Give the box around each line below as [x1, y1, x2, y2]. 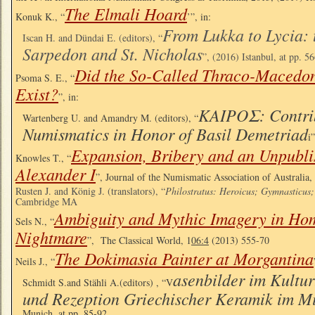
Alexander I [15, 162, 96, 185]
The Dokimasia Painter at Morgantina [55, 246, 314, 269]
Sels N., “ [15, 214, 54, 228]
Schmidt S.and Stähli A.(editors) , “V [22, 275, 173, 289]
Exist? [15, 82, 58, 105]
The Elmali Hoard [65, 1, 187, 25]
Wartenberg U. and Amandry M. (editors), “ [22, 110, 198, 124]
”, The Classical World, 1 [87, 233, 191, 247]
